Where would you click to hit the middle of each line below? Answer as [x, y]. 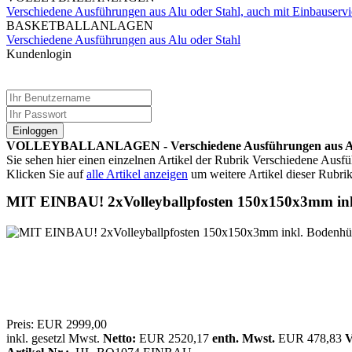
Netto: [119, 338]
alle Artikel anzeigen [137, 174]
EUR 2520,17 [174, 338]
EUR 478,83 [310, 338]
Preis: [20, 324]
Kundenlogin [39, 54]
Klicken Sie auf [46, 174]
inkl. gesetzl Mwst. [55, 338]
